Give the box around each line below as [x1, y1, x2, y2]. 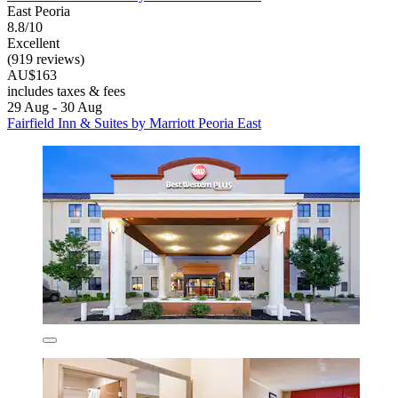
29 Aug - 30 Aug [7, 99, 102, 115]
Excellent [7, 35, 60, 51]
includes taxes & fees [7, 83, 125, 99]
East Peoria [7, 3, 70, 19]
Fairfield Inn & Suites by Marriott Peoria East [7, 115, 261, 131]
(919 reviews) [7, 51, 84, 67]
